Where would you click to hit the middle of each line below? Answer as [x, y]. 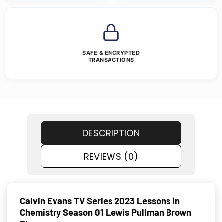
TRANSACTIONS [111, 60]
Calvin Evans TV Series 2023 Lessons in [100, 201]
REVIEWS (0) [111, 157]
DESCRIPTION [111, 133]
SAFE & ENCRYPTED [111, 53]
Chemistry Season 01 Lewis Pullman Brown [106, 212]
